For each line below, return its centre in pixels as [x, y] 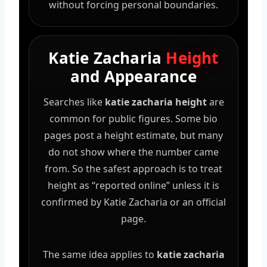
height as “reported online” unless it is [133, 185]
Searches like [74, 102]
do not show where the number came [133, 152]
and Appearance [133, 76]
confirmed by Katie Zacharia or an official [133, 202]
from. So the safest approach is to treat [133, 168]
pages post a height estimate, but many [133, 135]
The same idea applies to [100, 254]
